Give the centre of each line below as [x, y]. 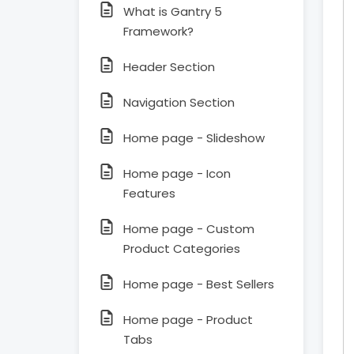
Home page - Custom [189, 229]
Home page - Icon [177, 173]
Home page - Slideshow [194, 138]
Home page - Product [188, 320]
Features [149, 193]
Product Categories [182, 249]
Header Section [169, 67]
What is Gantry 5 [173, 11]
